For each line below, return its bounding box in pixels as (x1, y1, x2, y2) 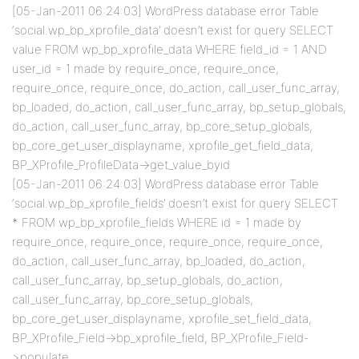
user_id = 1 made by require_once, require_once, (12, 61, 279, 76)
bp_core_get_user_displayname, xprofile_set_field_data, (12, 311, 312, 326)
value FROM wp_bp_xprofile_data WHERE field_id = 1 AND (12, 42, 327, 57)
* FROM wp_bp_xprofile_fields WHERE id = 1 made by (12, 215, 301, 230)
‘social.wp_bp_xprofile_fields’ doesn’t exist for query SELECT (12, 196, 338, 211)
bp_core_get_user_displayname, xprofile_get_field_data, (12, 138, 313, 153)
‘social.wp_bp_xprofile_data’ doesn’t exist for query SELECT (12, 22, 333, 38)
